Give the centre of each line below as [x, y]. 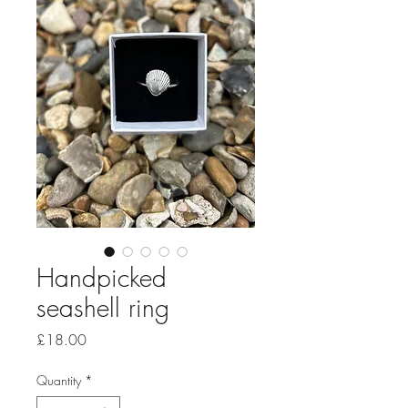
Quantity [59, 381]
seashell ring [103, 308]
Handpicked [102, 278]
